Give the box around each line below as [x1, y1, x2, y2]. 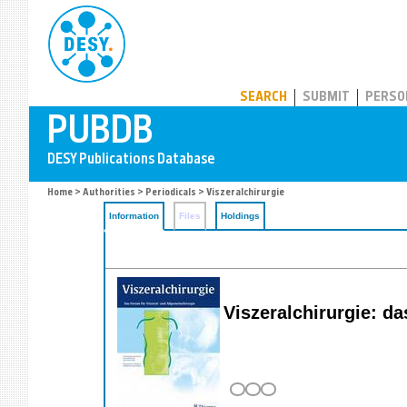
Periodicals [145, 188, 196, 198]
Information [109, 211, 159, 221]
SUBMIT [303, 91, 350, 104]
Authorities [83, 188, 135, 198]
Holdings [221, 211, 260, 221]
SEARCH [240, 91, 287, 104]
